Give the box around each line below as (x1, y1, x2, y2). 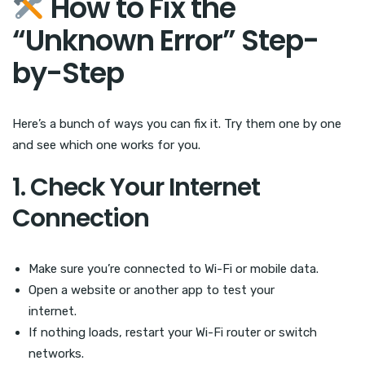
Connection (12, 200, 149, 235)
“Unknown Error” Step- (12, 20, 319, 60)
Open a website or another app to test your (29, 282, 275, 297)
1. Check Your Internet (12, 169, 260, 204)
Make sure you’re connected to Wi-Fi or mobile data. (29, 261, 319, 276)
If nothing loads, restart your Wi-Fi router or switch (29, 324, 317, 340)
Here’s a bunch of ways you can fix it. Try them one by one (12, 116, 341, 131)
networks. (29, 345, 84, 361)
